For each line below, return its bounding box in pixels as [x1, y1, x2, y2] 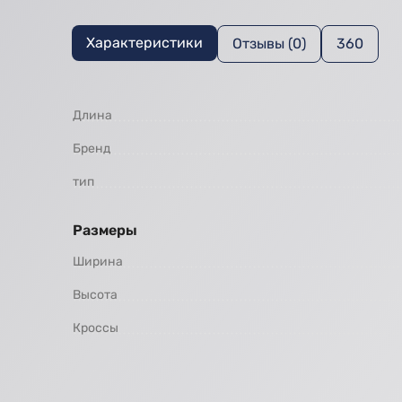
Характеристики [86, 33, 203, 51]
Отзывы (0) [232, 34, 306, 52]
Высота [73, 286, 118, 302]
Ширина [73, 253, 123, 269]
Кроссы [73, 319, 118, 336]
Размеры [73, 221, 137, 239]
